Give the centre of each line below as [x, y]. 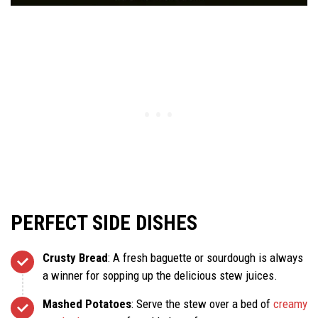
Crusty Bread [75, 257]
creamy [290, 303]
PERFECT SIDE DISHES [104, 223]
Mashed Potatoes [87, 303]
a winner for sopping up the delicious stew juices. [160, 275]
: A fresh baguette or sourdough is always [205, 257]
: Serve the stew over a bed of [202, 303]
